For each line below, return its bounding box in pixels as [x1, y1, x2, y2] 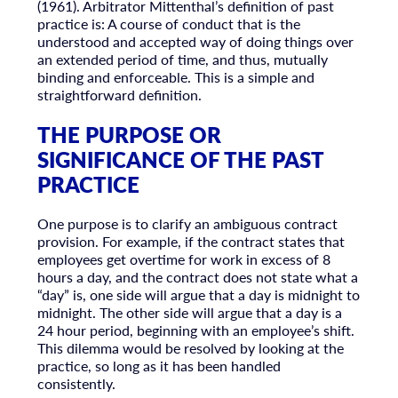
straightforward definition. [36, 84, 202, 105]
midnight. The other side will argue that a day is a [36, 302, 342, 323]
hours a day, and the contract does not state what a [36, 267, 358, 288]
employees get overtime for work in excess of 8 [36, 249, 330, 270]
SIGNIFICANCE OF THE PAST [36, 144, 323, 175]
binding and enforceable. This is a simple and [36, 66, 314, 87]
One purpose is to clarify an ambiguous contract [36, 213, 338, 235]
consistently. [36, 373, 115, 394]
